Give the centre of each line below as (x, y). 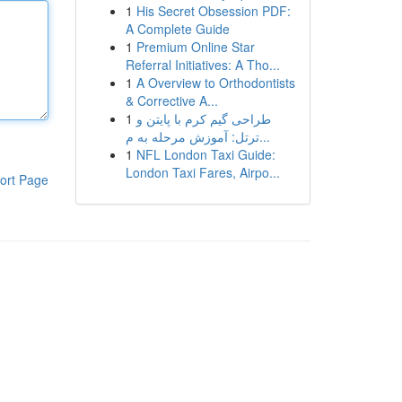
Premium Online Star (195, 47)
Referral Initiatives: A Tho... (202, 65)
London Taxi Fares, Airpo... (202, 172)
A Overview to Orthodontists (215, 83)
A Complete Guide (177, 29)
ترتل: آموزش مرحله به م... (264, 136)
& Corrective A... (171, 100)
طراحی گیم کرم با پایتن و (203, 118)
